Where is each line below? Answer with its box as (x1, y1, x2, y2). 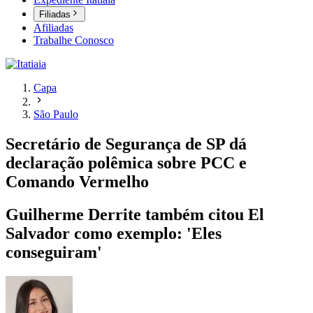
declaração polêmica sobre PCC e (6, 154, 247, 173)
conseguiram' (6, 243, 102, 262)
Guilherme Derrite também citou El (6, 205, 264, 224)
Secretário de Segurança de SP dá (6, 135, 247, 154)
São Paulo (34, 108, 78, 121)
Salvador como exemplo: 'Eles (6, 224, 221, 243)
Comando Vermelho (6, 173, 149, 191)
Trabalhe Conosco (34, 34, 114, 47)
